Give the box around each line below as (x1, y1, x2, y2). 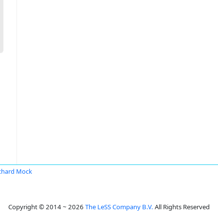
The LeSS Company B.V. (85, 202, 153, 211)
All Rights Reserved (153, 202, 210, 211)
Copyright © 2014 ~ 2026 (8, 202, 85, 211)
